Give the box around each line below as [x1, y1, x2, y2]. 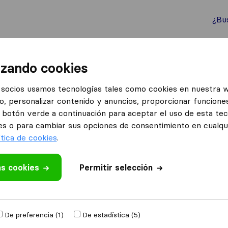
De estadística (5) [82, 210, 140, 219]
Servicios [183, 49, 216, 58]
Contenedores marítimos [71, 49, 162, 58]
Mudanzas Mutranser [4, 184, 84, 194]
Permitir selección [79, 162, 153, 173]
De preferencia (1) [4, 210, 64, 219]
